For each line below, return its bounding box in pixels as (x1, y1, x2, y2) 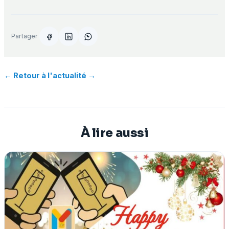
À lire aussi (80, 125, 149, 141)
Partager (11, 32, 38, 40)
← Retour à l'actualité (4, 71, 86, 80)
